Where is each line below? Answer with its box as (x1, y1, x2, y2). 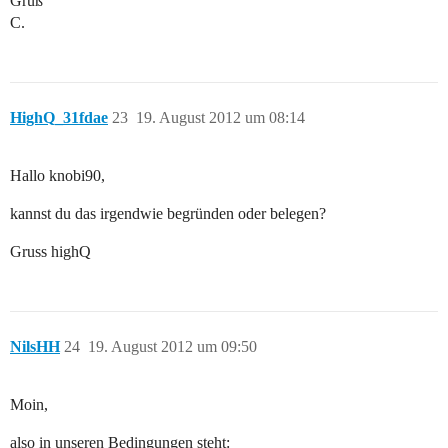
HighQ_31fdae (10, 109, 108, 127)
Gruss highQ (10, 243, 91, 261)
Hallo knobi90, (10, 167, 105, 185)
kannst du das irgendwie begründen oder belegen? (10, 205, 326, 223)
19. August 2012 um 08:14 (136, 109, 305, 127)
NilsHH (10, 338, 60, 356)
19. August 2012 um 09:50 (88, 338, 257, 356)
